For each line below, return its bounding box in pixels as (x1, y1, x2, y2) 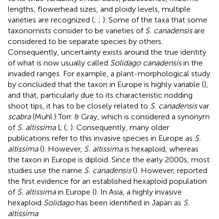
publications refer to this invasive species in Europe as (8, 133, 195, 143)
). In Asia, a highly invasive (94, 187, 182, 197)
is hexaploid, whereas (123, 144, 198, 153)
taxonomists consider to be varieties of (8, 25, 145, 35)
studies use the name (8, 165, 84, 175)
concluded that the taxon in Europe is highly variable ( (18, 79, 204, 89)
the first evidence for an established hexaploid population (8, 176, 207, 186)
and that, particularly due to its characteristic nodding (8, 90, 193, 100)
